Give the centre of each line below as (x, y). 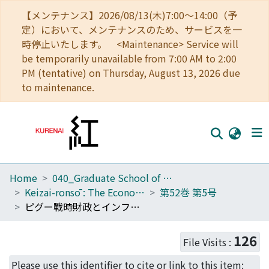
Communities (50, 204)
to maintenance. (58, 87)
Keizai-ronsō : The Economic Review (140, 192)
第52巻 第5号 (188, 192)
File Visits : (207, 242)
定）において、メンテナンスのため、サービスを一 (132, 29)
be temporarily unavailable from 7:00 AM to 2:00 (129, 58)
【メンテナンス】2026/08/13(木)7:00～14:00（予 (129, 15)
